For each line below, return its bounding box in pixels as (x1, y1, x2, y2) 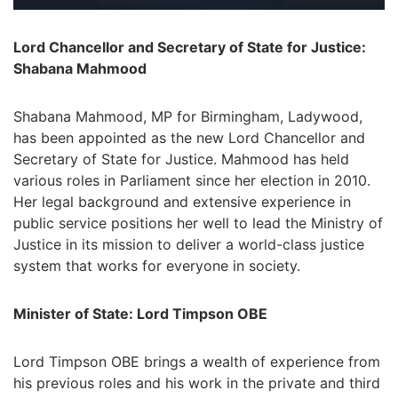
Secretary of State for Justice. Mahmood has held (13, 150, 349, 169)
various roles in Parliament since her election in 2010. (13, 171, 370, 190)
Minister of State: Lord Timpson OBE (13, 305, 267, 323)
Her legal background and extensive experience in (13, 193, 351, 211)
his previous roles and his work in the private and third (13, 374, 380, 393)
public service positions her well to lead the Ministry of (13, 214, 383, 233)
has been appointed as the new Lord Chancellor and (13, 129, 365, 147)
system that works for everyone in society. (13, 257, 300, 275)
